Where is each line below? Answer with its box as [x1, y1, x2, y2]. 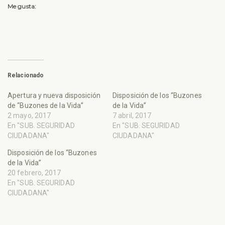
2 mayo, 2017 [8, 111, 51, 120]
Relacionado [8, 72, 44, 79]
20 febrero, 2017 [8, 169, 61, 177]
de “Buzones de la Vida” [8, 101, 84, 110]
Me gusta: [8, 3, 36, 11]
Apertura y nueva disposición [8, 91, 100, 100]
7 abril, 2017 [113, 111, 152, 120]
